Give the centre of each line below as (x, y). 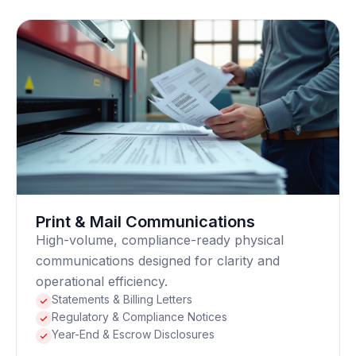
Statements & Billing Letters (122, 299)
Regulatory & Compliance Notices (139, 317)
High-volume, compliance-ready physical (160, 240)
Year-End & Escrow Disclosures (133, 334)
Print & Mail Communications (145, 222)
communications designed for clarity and (158, 261)
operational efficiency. (102, 281)
